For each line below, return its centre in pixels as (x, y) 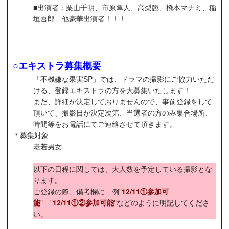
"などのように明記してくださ (162, 203)
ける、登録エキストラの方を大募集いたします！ (112, 90)
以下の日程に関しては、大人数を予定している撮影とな (123, 169)
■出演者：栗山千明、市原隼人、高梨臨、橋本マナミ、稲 (125, 7)
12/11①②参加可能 (83, 203)
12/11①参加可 (145, 191)
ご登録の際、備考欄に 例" (77, 191)
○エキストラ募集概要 (57, 65)
